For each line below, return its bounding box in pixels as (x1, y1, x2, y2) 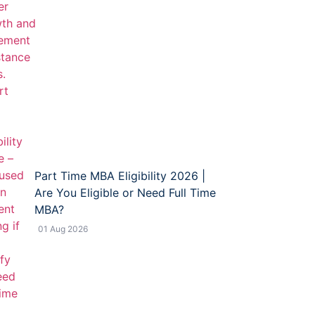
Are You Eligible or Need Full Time (34, 186, 217, 200)
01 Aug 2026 (38, 224, 89, 235)
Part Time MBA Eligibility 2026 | (34, 169, 206, 184)
